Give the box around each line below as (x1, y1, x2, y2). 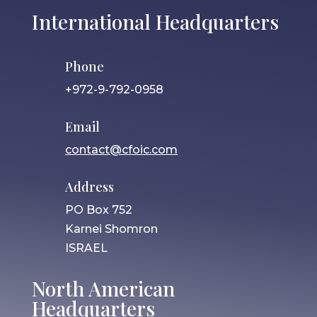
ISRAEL (64, 241, 108, 255)
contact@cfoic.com (64, 142, 178, 156)
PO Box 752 (64, 202, 132, 217)
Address (64, 178, 114, 195)
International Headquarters (31, 8, 279, 35)
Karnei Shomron (64, 221, 158, 236)
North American (31, 275, 175, 301)
